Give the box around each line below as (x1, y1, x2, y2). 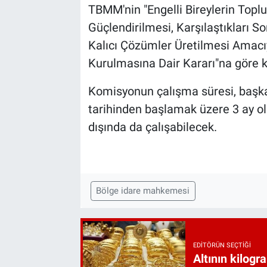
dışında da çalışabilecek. (88, 119, 217, 134)
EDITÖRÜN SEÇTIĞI (193, 241, 252, 250)
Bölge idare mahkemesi (96, 185, 190, 197)
